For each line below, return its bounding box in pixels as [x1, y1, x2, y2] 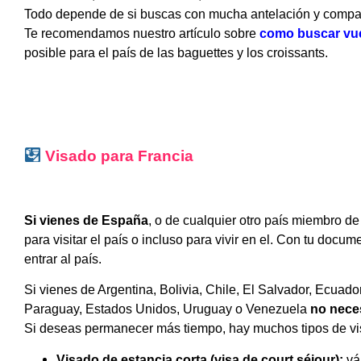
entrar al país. [24, 252, 102, 267]
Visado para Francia [45, 147, 194, 164]
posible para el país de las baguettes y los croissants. [24, 46, 328, 60]
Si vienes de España [24, 214, 148, 228]
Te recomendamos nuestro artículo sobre [24, 27, 259, 41]
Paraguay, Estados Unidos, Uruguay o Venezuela [24, 302, 310, 317]
